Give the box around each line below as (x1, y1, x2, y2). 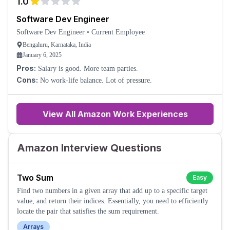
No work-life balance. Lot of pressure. (106, 76, 152, 84)
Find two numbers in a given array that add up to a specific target (17, 187, 207, 195)
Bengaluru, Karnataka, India (23, 41, 91, 48)
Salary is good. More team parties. (84, 65, 138, 72)
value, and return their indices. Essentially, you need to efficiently (17, 197, 208, 205)
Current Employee (91, 28, 145, 36)
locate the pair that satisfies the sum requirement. (17, 207, 159, 215)
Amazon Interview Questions (17, 142, 162, 154)
